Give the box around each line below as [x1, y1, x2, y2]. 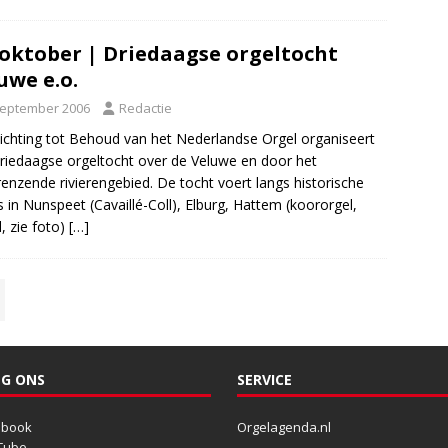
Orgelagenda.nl [236, 417, 331, 436]
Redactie [119, 98, 172, 117]
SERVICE [236, 369, 292, 389]
